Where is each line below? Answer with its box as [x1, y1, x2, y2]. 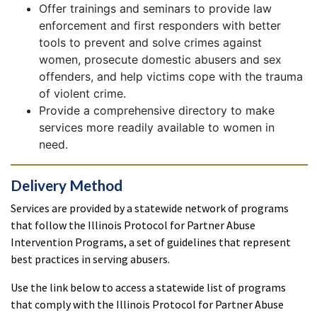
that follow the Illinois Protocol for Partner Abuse [11, 218, 255, 232]
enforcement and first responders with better [39, 18, 281, 33]
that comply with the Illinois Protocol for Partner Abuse [11, 297, 284, 311]
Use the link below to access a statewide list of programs [11, 280, 286, 294]
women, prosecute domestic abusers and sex [39, 52, 282, 67]
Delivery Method [11, 176, 122, 194]
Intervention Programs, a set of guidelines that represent [11, 235, 291, 249]
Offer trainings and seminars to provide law [39, 1, 272, 16]
